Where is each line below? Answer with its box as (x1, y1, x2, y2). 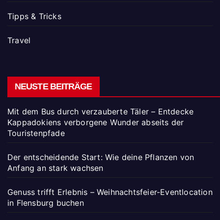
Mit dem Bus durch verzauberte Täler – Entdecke (7, 106, 194, 116)
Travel (7, 35, 31, 46)
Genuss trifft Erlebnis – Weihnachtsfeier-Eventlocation (7, 187, 213, 197)
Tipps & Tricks (7, 11, 61, 22)
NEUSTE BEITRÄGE (15, 81, 92, 91)
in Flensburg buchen (7, 197, 84, 208)
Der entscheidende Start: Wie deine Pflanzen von (7, 152, 194, 162)
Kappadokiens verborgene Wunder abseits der (7, 117, 184, 127)
